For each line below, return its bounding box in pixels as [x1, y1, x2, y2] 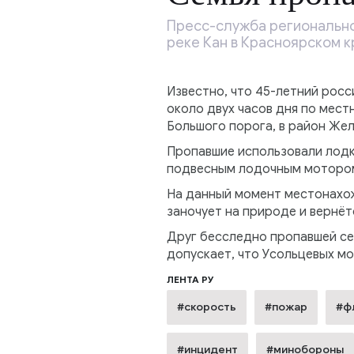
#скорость [176, 300, 236, 314]
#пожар [264, 300, 307, 314]
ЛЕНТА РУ [166, 273, 214, 286]
